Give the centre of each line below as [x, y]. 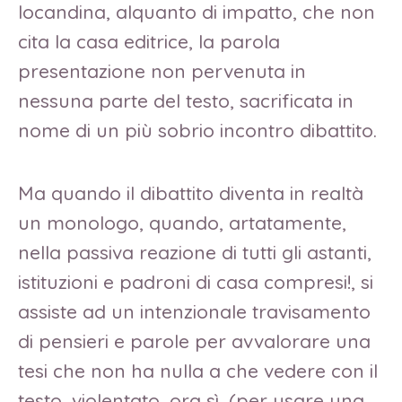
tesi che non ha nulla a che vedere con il [198, 370]
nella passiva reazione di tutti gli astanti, [195, 252]
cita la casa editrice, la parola [149, 42]
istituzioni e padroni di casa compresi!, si [196, 281]
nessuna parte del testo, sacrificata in [186, 101]
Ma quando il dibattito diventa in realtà [191, 192]
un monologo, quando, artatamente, [182, 222]
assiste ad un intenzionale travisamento [194, 311]
